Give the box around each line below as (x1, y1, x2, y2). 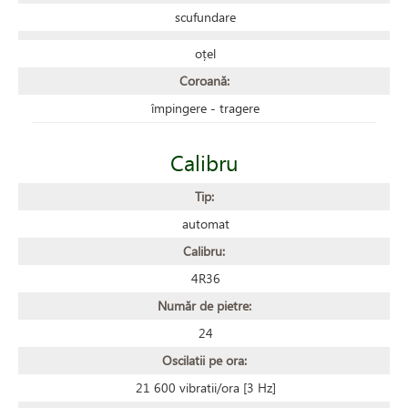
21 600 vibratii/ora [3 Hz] (135, 378, 276, 396)
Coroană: (178, 71, 229, 89)
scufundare (175, 7, 236, 25)
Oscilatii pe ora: (161, 351, 247, 369)
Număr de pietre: (157, 296, 251, 314)
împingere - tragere (151, 98, 260, 117)
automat (181, 214, 229, 232)
